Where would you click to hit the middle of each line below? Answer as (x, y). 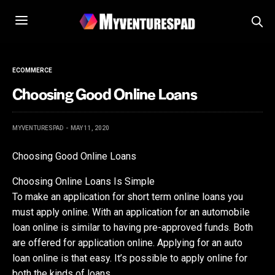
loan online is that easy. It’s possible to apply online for (130, 258)
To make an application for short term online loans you (128, 196)
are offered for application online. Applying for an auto (128, 242)
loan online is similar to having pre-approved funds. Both (133, 227)
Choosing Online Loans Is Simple (84, 181)
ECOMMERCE (32, 70)
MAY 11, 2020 (90, 128)
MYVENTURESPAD (38, 128)
